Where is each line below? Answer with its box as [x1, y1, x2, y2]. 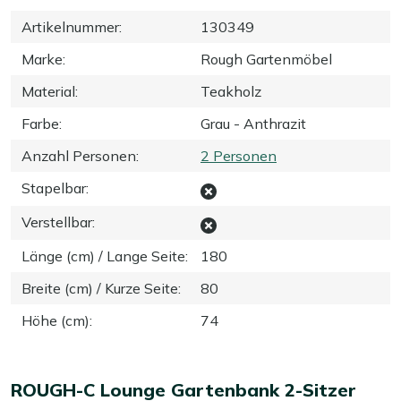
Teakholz [200, 81, 261, 100]
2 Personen [200, 146, 277, 165]
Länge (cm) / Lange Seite [21, 246, 185, 265]
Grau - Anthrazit [200, 114, 306, 132]
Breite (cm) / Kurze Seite [21, 278, 178, 297]
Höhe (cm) [21, 311, 90, 329]
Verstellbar [21, 212, 92, 231]
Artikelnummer [21, 17, 119, 36]
